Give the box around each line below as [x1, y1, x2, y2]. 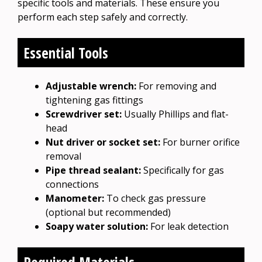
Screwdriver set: [46, 107, 122, 120]
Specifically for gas [141, 163, 224, 177]
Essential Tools [23, 42, 108, 63]
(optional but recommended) [46, 205, 171, 219]
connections [46, 177, 99, 191]
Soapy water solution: [46, 219, 148, 233]
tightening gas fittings [46, 93, 143, 106]
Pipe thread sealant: [46, 163, 141, 177]
